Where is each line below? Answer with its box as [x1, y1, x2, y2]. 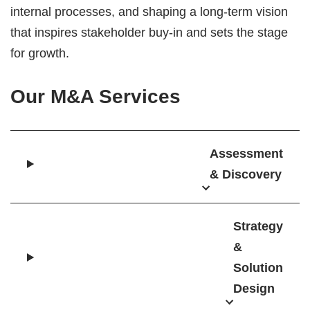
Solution [233, 261, 283, 275]
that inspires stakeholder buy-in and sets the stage [10, 26, 288, 39]
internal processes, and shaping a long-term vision [10, 5, 288, 19]
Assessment [210, 147, 283, 161]
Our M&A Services [10, 86, 181, 107]
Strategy [233, 219, 283, 233]
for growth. [10, 46, 69, 60]
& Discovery [210, 167, 282, 181]
